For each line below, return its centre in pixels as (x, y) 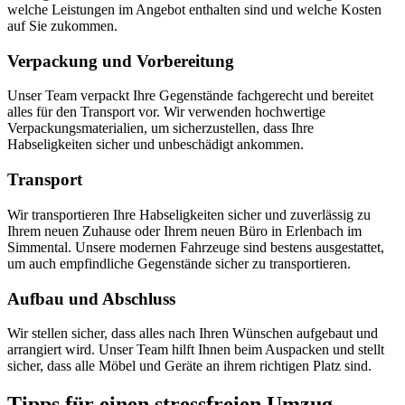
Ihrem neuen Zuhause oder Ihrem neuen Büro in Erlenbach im (184, 231)
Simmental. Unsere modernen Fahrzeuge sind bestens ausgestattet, (196, 247)
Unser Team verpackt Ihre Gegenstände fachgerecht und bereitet (190, 96)
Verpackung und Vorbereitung (121, 61)
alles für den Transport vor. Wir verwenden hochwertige (166, 112)
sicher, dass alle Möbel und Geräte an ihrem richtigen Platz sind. (189, 366)
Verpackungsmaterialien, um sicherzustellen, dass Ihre (160, 128)
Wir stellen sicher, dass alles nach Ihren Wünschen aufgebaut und (193, 334)
